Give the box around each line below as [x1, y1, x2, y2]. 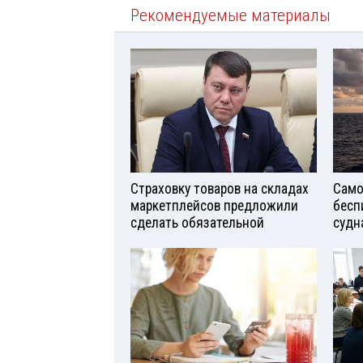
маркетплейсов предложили [130, 198, 298, 215]
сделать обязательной [130, 215, 264, 232]
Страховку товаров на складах [130, 181, 309, 198]
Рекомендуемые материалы [130, 6, 331, 26]
